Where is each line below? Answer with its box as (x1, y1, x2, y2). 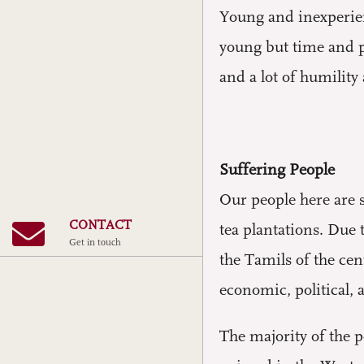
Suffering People (219, 161, 335, 179)
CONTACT (69, 217, 132, 232)
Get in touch (69, 236, 121, 248)
